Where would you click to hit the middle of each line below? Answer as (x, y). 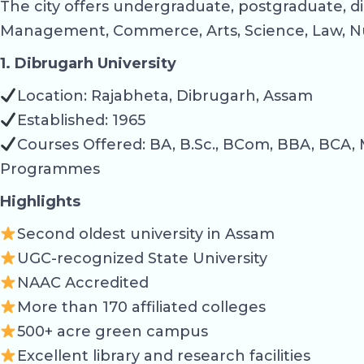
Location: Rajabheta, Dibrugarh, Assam (165, 96)
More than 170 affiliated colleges (141, 308)
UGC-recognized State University (142, 259)
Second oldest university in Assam (145, 234)
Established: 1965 (81, 121)
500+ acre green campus (112, 332)
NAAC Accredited (82, 283)
